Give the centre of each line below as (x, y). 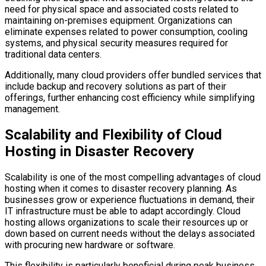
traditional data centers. (53, 54)
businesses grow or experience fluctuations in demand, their (130, 199)
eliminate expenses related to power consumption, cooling (126, 32)
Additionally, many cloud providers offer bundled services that (133, 75)
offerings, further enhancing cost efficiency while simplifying (130, 98)
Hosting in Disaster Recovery (99, 151)
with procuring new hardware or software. (90, 245)
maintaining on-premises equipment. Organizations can (118, 20)
